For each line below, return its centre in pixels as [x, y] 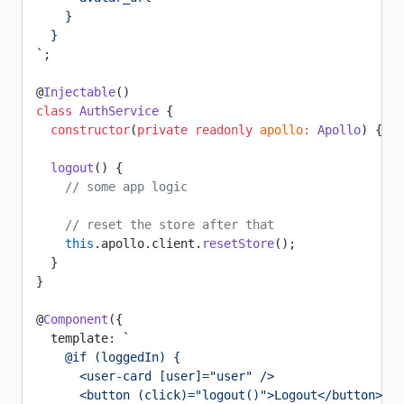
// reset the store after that [155, 225]
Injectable [79, 92]
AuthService [115, 111]
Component [76, 319]
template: [79, 338]
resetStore [238, 243]
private [162, 130]
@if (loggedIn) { [108, 357]
